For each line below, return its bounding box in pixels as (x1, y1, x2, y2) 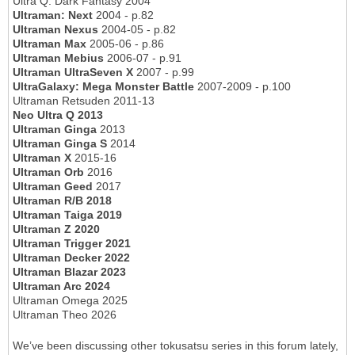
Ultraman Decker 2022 (13, 251, 130, 265)
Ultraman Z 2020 (13, 223, 100, 236)
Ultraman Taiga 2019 (13, 208, 122, 222)
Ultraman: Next (13, 9, 93, 22)
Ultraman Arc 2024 (13, 280, 110, 293)
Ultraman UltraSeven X (13, 66, 133, 79)
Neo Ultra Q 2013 (13, 109, 103, 122)
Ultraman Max (13, 37, 86, 51)
